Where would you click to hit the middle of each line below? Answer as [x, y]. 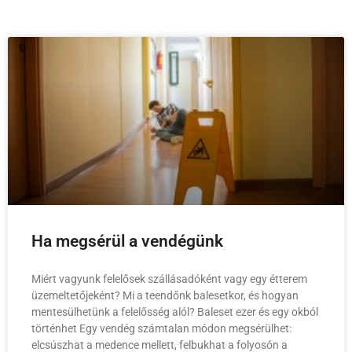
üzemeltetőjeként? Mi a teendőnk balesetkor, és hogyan [165, 296]
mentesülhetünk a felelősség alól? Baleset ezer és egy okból [175, 312]
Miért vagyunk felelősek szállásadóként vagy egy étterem [169, 279]
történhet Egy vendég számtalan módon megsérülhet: [161, 329]
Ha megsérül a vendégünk [127, 242]
